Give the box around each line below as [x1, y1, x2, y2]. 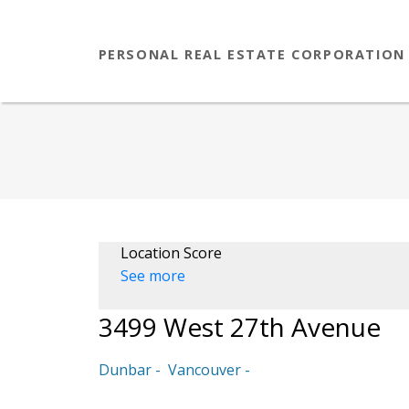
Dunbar [98, 360, 152, 381]
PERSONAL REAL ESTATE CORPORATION [98, 45, 405, 63]
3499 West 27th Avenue [98, 309, 381, 345]
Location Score [120, 243, 222, 264]
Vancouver [167, 360, 241, 381]
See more [120, 266, 185, 287]
